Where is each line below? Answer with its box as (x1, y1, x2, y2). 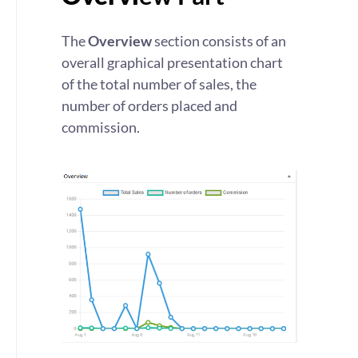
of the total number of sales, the (62, 75, 257, 93)
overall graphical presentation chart (62, 54, 283, 71)
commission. (62, 118, 140, 136)
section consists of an (152, 32, 286, 50)
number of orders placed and (62, 97, 237, 114)
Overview (88, 32, 152, 50)
